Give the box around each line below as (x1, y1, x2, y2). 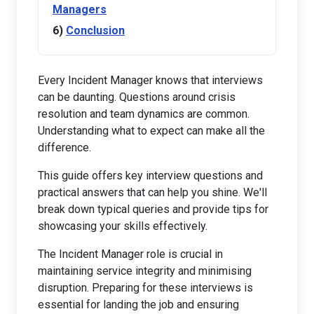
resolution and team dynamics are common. (38, 107, 250, 121)
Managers (53, 2, 107, 16)
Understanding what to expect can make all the (38, 123, 265, 137)
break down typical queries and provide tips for (38, 202, 268, 216)
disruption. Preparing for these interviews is (38, 280, 253, 294)
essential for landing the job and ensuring (38, 297, 239, 311)
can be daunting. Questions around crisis (38, 90, 235, 104)
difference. (38, 140, 91, 154)
